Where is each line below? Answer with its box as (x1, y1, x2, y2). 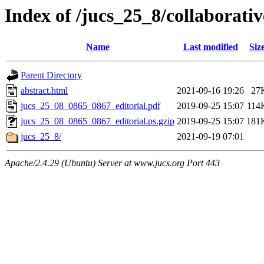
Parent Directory (21, 70, 82, 81)
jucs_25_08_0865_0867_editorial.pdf (21, 101, 160, 111)
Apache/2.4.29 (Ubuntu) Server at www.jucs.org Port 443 (5, 158, 220, 169)
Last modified (183, 42, 238, 52)
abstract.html (21, 85, 68, 96)
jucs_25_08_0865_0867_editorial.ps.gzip (21, 116, 174, 127)
